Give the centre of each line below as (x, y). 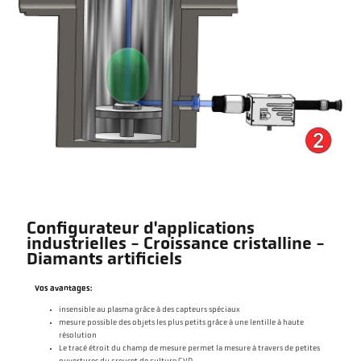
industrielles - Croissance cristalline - (175, 245)
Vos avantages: (63, 288)
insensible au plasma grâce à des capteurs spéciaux (149, 309)
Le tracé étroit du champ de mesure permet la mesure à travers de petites (189, 348)
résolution (77, 335)
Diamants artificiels (104, 260)
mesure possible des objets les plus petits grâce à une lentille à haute (181, 322)
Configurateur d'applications (140, 230)
